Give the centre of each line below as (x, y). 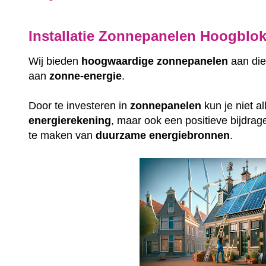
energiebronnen (190, 136)
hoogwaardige (118, 61)
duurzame (121, 136)
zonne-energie (86, 76)
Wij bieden (55, 61)
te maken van (62, 136)
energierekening (70, 121)
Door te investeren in (80, 106)
